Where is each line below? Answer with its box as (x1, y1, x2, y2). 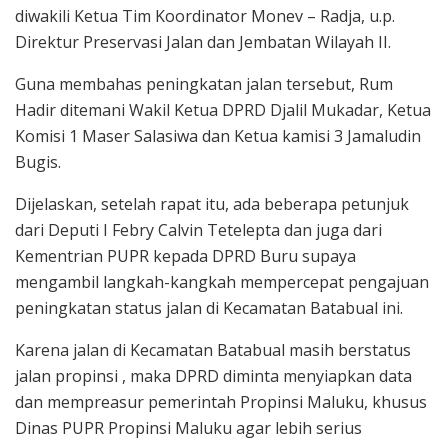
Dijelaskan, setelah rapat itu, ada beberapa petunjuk (15, 192, 409, 215)
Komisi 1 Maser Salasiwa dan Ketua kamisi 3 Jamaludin (15, 124, 421, 147)
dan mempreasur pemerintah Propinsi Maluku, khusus (15, 390, 427, 413)
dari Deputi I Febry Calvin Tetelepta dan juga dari (15, 218, 382, 241)
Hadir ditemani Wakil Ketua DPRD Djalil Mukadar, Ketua (15, 98, 431, 121)
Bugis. (15, 150, 61, 173)
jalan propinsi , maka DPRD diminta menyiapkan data (15, 364, 412, 387)
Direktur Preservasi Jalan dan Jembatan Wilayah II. (15, 30, 391, 53)
